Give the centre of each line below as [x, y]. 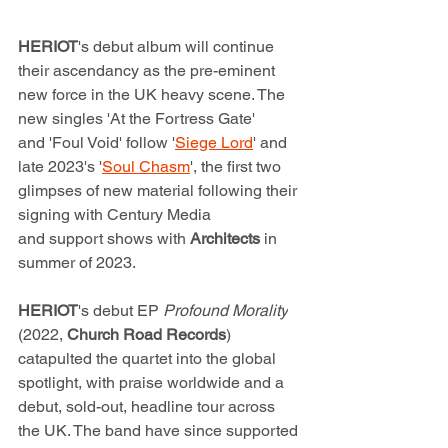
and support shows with [104, 238]
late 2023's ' [60, 166]
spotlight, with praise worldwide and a [153, 382]
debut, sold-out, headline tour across [148, 406]
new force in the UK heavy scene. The [153, 94]
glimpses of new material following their [159, 190]
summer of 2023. [81, 262]
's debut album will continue [178, 46]
